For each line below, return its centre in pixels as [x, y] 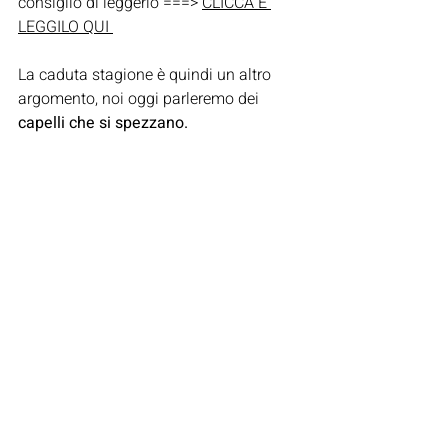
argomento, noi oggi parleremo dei [140, 99]
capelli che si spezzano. [103, 123]
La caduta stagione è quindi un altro [146, 75]
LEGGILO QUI [65, 27]
